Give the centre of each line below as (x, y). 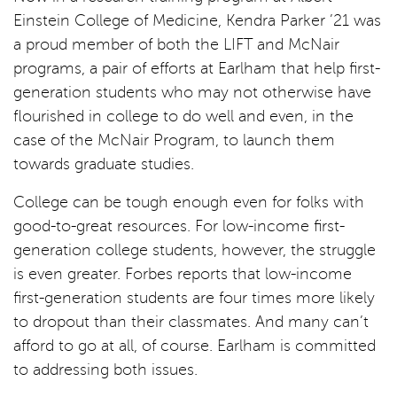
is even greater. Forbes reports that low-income (183, 274)
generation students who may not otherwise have (192, 92)
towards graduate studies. (104, 164)
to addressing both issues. (105, 370)
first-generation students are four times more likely (194, 298)
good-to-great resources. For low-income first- (179, 226)
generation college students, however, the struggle (195, 250)
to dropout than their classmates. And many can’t (191, 322)
